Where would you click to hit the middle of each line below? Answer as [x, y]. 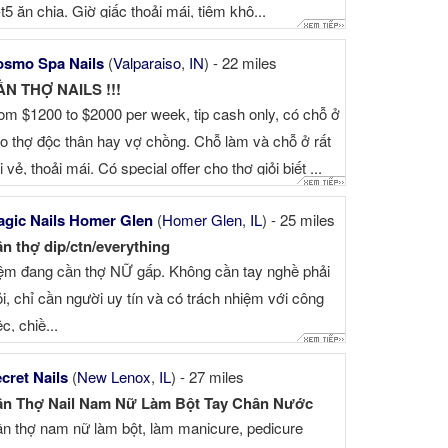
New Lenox [113, 377]
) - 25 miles [298, 220]
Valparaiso [146, 63]
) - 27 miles [207, 377]
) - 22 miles [240, 63]
